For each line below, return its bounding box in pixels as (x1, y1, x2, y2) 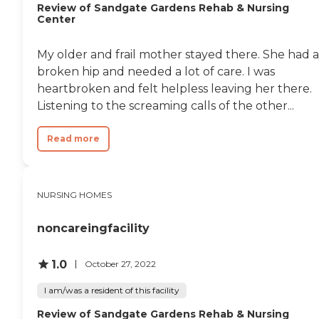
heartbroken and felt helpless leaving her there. (37, 81, 312, 95)
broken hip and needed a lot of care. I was (37, 64, 275, 78)
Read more (47, 132, 100, 144)
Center (37, 12, 75, 26)
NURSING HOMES (37, 189, 112, 200)
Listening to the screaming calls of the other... (37, 98, 294, 113)
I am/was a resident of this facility (44, 284, 179, 296)
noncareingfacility (37, 221, 150, 235)
